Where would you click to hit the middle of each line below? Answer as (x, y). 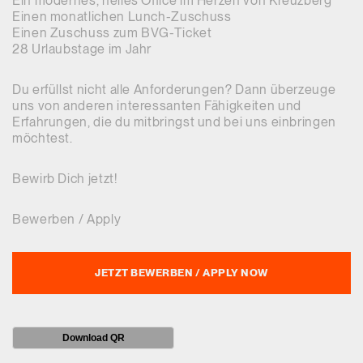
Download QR (93, 338)
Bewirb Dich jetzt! (65, 179)
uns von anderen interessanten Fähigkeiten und (157, 106)
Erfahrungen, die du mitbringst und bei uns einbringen (174, 122)
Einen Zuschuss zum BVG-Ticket (112, 33)
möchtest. (43, 138)
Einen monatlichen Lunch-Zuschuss (122, 17)
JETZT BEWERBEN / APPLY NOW (181, 273)
